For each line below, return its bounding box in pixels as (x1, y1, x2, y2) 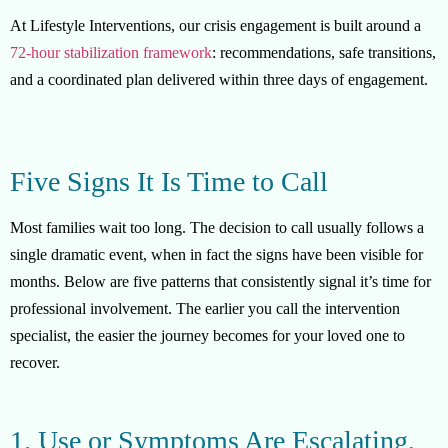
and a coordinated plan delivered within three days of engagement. (10, 71, 428, 89)
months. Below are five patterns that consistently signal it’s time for (10, 273, 431, 291)
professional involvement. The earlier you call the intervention (10, 300, 400, 318)
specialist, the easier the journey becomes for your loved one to (10, 327, 405, 345)
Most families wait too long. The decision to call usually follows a (10, 219, 424, 237)
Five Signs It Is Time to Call (10, 166, 328, 198)
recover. (10, 354, 60, 372)
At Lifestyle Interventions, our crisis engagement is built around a (10, 17, 421, 35)
